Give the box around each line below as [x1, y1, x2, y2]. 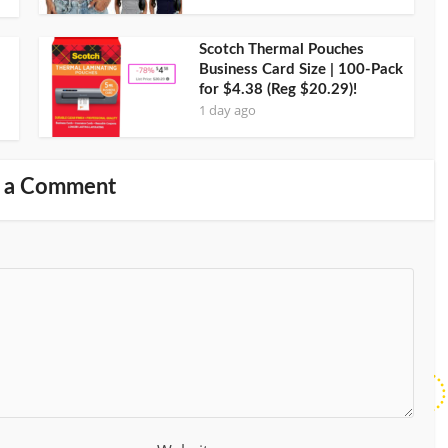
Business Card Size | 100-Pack [199, 61, 403, 77]
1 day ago [199, 100, 256, 119]
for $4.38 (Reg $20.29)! [199, 81, 357, 97]
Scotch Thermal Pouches [199, 41, 364, 57]
